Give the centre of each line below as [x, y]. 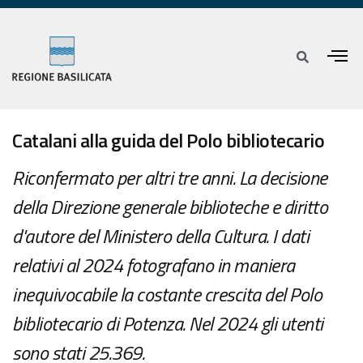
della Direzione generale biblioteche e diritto [170, 207]
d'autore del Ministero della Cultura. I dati [160, 236]
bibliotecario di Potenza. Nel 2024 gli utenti [168, 324]
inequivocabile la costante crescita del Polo [167, 295]
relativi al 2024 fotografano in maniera [154, 265]
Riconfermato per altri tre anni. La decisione [170, 178]
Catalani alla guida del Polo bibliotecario [168, 141]
